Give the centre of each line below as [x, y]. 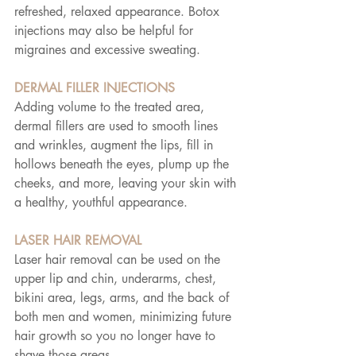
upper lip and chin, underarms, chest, [117, 279]
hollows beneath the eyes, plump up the [124, 164]
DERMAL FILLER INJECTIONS [95, 88]
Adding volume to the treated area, [111, 107]
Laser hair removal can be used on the [119, 260]
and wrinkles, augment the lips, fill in [116, 145]
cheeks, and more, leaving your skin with [127, 184]
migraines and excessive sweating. [107, 50]
